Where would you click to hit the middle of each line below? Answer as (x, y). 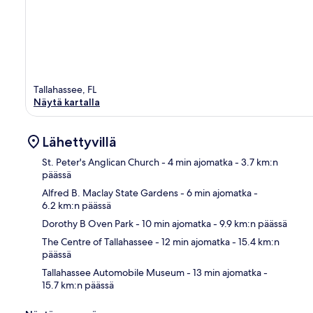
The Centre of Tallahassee (97, 241)
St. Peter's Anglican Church (101, 162)
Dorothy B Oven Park (88, 223)
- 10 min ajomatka (172, 223)
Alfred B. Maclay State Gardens (110, 192)
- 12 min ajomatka (191, 241)
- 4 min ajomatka (196, 162)
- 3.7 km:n (255, 162)
